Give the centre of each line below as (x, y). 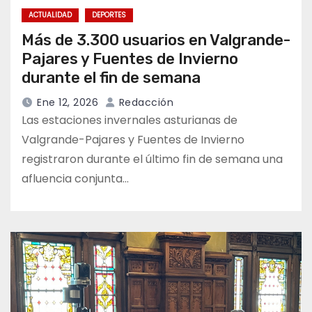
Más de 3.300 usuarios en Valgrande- (156, 40)
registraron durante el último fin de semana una (152, 159)
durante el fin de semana (111, 78)
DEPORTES (109, 15)
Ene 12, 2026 (68, 103)
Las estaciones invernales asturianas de (130, 120)
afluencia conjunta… (75, 179)
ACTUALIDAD (50, 15)
